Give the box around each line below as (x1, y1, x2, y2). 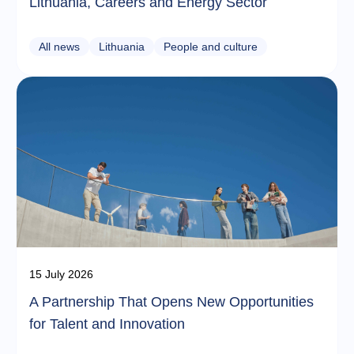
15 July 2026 (29, 267, 93, 281)
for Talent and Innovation (29, 315, 185, 332)
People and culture (164, 40, 258, 53)
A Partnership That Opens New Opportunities (29, 293, 314, 310)
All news (39, 40, 80, 53)
